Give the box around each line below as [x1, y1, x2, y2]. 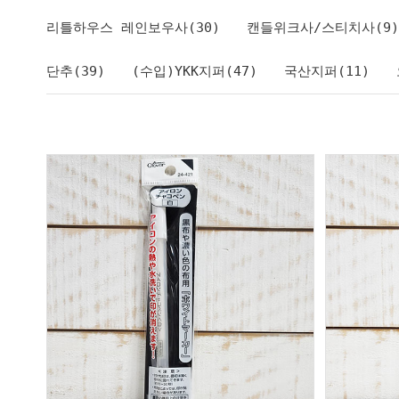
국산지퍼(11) [284, 63, 370, 80]
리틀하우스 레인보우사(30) [46, 20, 220, 37]
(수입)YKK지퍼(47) [132, 63, 257, 80]
